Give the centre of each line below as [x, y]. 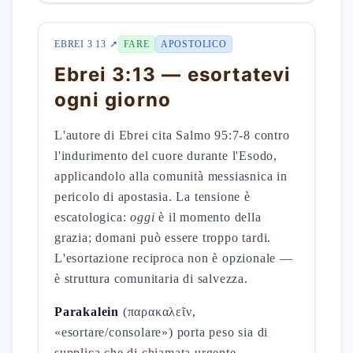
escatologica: [93, 217]
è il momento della [208, 217]
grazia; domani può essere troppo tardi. [163, 238]
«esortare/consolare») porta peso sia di [162, 332]
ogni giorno [113, 100]
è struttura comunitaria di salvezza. [151, 279]
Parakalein [87, 312]
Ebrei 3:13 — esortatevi [173, 74]
